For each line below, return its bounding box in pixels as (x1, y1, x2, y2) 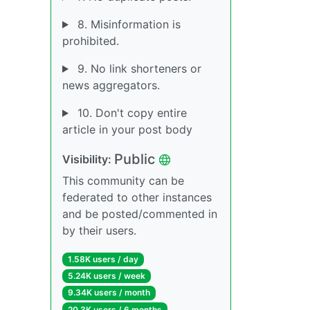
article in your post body (62, 122, 192, 136)
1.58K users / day (67, 254, 138, 264)
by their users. (62, 224, 136, 237)
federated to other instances (62, 190, 212, 204)
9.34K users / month (67, 287, 150, 298)
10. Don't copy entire (73, 106, 187, 120)
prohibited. (62, 34, 119, 48)
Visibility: (62, 152, 114, 166)
